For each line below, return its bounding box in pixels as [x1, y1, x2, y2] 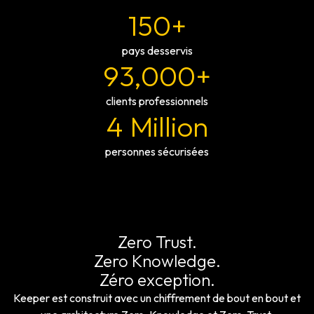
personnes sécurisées [105, 144, 209, 159]
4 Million [106, 109, 208, 144]
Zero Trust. [117, 231, 197, 253]
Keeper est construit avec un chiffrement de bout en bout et [13, 291, 301, 306]
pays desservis [121, 43, 193, 58]
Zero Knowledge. [93, 250, 221, 272]
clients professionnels [106, 94, 208, 109]
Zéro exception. [99, 269, 215, 291]
